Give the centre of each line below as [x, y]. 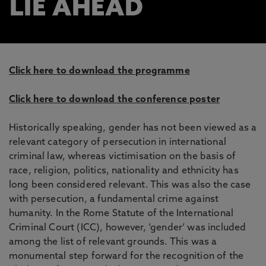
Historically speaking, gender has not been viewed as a [133, 128]
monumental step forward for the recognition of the [126, 256]
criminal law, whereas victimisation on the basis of [123, 157]
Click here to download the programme [99, 71]
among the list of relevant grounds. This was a [113, 242]
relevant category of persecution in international [118, 142]
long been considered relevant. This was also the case [130, 185]
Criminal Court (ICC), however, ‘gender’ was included [128, 228]
